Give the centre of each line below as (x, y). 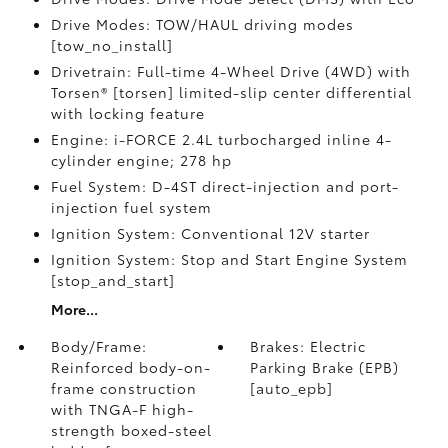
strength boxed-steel (131, 430)
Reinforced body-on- (130, 367)
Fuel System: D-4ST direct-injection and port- (224, 186)
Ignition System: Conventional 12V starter (210, 233)
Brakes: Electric (308, 346)
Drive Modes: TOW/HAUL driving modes (202, 24)
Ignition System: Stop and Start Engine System (229, 259)
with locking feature (127, 113)
